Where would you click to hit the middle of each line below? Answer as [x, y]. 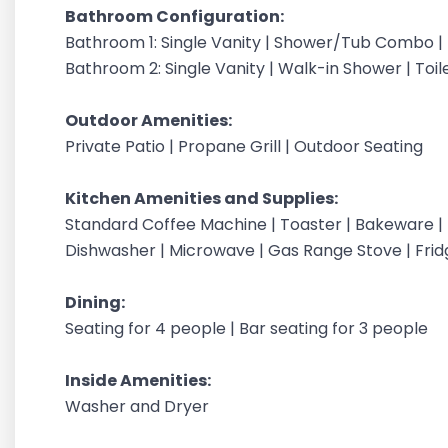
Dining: [96, 302]
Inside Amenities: [139, 380]
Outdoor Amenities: [150, 120]
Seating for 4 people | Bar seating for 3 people [248, 328]
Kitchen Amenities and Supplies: [203, 198]
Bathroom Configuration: [176, 16]
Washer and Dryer [139, 406]
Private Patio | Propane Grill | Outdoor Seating [246, 146]
